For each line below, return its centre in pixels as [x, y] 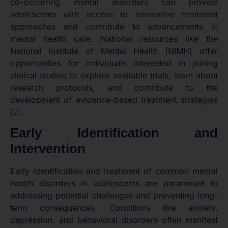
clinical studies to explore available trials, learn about [114, 75]
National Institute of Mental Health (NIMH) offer [114, 51]
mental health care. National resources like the [114, 38]
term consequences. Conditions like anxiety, [114, 207]
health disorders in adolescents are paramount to [114, 183]
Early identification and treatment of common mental [114, 171]
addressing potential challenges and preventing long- [114, 195]
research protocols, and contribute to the [114, 87]
